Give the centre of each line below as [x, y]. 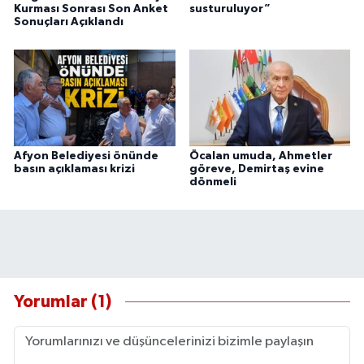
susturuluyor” [230, 9]
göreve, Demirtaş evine [256, 169]
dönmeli [212, 182]
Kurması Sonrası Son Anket [91, 9]
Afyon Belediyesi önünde [86, 156]
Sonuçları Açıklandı [69, 22]
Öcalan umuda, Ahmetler [260, 156]
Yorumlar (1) [63, 301]
